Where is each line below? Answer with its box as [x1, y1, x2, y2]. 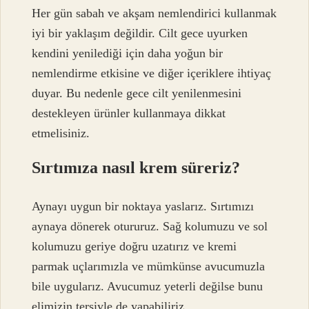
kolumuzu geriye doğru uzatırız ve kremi [32, 239, 237, 254]
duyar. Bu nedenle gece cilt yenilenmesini [32, 86, 242, 100]
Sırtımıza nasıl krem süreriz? [32, 158, 241, 177]
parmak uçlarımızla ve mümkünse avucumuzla [32, 259, 266, 274]
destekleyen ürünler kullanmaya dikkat [32, 106, 226, 120]
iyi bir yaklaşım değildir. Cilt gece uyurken [32, 26, 248, 40]
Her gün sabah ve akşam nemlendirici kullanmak [32, 6, 277, 20]
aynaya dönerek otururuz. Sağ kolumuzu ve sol [32, 219, 268, 234]
